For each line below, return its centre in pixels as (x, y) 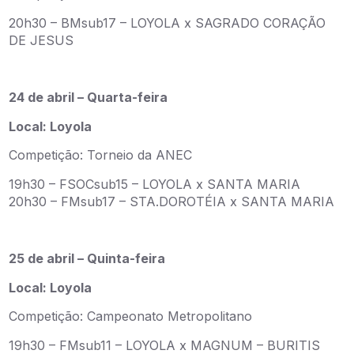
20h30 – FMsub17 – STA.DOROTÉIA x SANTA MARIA (172, 201)
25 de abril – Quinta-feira (87, 259)
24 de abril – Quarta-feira (88, 98)
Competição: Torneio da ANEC (101, 155)
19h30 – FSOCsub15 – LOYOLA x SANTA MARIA (155, 184)
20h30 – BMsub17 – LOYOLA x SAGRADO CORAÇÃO (168, 23)
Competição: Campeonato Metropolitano (131, 316)
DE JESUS (41, 40)
